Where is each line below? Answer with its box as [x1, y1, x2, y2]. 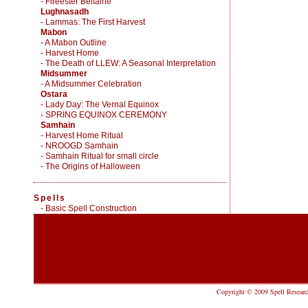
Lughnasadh [41, 7, 89, 16]
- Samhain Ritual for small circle [41, 151, 159, 161]
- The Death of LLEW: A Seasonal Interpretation [41, 58, 216, 68]
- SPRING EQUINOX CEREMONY [41, 110, 167, 120]
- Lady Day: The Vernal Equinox [41, 100, 159, 109]
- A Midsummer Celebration [41, 79, 142, 89]
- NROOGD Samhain [41, 141, 118, 151]
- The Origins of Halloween [41, 162, 140, 171]
